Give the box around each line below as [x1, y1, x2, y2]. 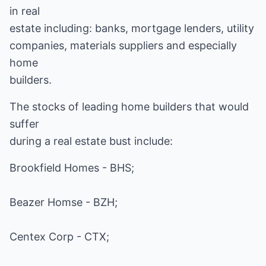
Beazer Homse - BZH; [9, 196, 118, 208]
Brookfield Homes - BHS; [9, 161, 134, 174]
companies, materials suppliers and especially [9, 39, 237, 52]
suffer [9, 118, 39, 130]
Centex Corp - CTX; [9, 230, 109, 243]
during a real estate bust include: [9, 135, 173, 147]
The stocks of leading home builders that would [9, 100, 249, 113]
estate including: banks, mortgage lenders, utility [9, 22, 254, 34]
